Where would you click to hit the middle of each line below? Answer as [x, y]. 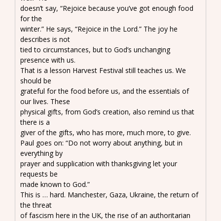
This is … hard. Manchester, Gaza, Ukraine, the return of [109, 194]
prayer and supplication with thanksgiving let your [99, 163]
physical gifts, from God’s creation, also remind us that [107, 111]
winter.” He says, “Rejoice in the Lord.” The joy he [99, 29]
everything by [41, 153]
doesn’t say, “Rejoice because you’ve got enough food [107, 8]
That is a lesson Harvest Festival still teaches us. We [103, 70]
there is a [35, 122]
